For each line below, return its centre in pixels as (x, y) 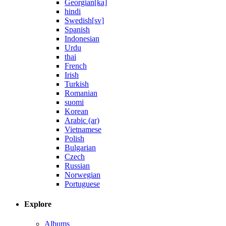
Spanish (77, 30)
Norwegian (82, 175)
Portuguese (82, 184)
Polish (74, 139)
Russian (77, 166)
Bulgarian (80, 148)
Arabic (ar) (82, 121)
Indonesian (82, 39)
